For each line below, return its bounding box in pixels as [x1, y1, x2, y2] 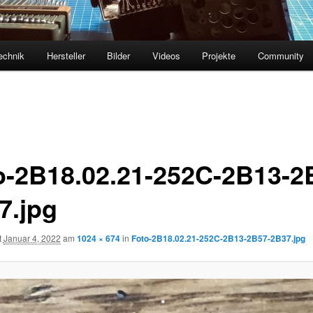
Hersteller [46, 49, 85, 63]
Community [257, 49, 304, 63]
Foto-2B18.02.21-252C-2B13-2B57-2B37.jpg [131, 231, 305, 245]
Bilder [107, 49, 131, 63]
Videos [152, 49, 180, 63]
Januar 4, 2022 [3, 231, 61, 244]
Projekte [202, 49, 236, 63]
